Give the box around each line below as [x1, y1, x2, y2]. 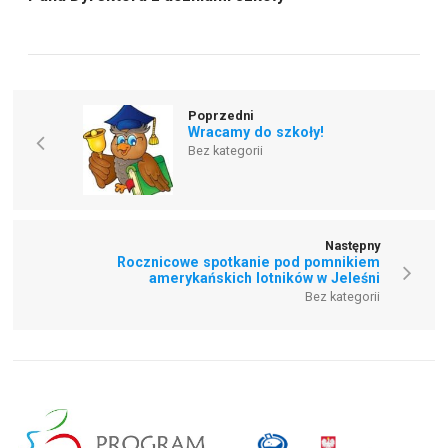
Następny [324, 237, 380, 253]
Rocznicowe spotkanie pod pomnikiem [116, 253, 380, 270]
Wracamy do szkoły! [188, 123, 325, 140]
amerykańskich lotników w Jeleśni [148, 269, 380, 286]
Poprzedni [188, 107, 255, 123]
